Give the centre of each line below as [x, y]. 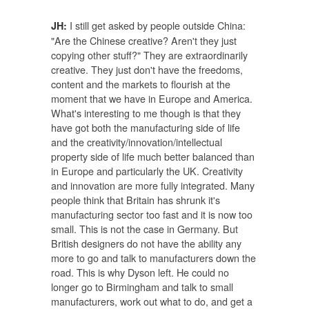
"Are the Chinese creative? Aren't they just [144, 40]
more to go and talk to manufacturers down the [153, 257]
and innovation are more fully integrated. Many [153, 185]
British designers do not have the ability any [146, 243]
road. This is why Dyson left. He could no [140, 272]
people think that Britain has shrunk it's [136, 199]
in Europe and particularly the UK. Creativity [147, 170]
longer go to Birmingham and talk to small [142, 286]
